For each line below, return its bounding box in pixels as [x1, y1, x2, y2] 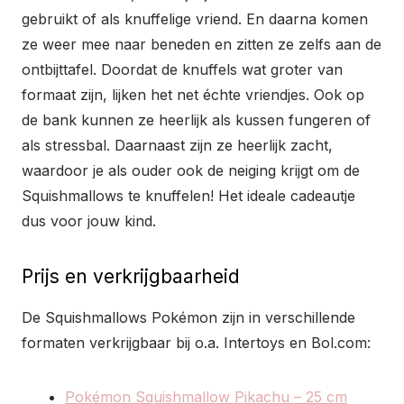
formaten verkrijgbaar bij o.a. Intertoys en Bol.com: [22, 334, 371, 353]
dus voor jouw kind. [22, 212, 156, 231]
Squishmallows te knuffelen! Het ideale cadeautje [22, 187, 355, 206]
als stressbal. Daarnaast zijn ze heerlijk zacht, [22, 136, 333, 155]
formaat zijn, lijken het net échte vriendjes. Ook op [22, 86, 364, 105]
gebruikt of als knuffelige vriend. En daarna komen [22, 10, 368, 29]
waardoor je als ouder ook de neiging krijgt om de [22, 161, 360, 180]
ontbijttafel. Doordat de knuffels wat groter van [22, 60, 343, 79]
